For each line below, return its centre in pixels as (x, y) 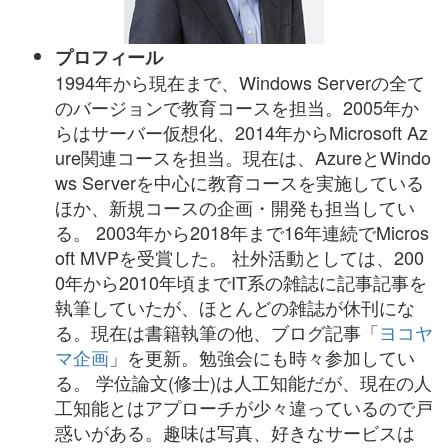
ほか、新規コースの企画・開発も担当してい (235, 206)
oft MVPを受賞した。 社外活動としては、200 (239, 256)
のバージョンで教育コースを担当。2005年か (237, 106)
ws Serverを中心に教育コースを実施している (239, 181)
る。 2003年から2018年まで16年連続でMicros (242, 231)
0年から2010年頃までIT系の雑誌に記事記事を (241, 281)
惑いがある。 (109, 431)
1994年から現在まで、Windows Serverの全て (240, 81)
